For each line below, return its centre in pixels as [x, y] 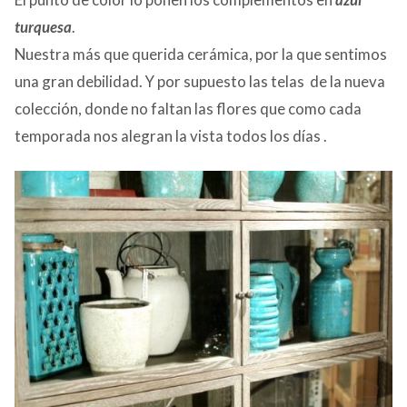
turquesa [43, 26]
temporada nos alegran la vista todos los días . [171, 135]
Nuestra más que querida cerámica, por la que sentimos [201, 54]
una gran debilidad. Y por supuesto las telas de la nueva [200, 81]
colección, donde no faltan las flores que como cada [188, 108]
